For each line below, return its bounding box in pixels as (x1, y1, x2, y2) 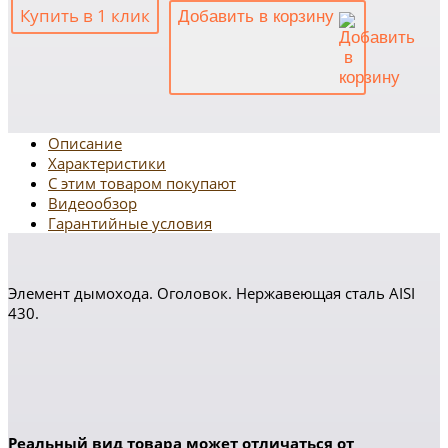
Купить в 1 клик (20, 4, 150, 27)
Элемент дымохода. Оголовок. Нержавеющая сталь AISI (8, 283, 415, 303)
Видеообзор (48, 193, 137, 213)
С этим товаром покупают (48, 173, 236, 193)
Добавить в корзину (178, 7, 339, 26)
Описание (48, 133, 122, 153)
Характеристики (48, 153, 166, 173)
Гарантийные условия (48, 213, 212, 233)
